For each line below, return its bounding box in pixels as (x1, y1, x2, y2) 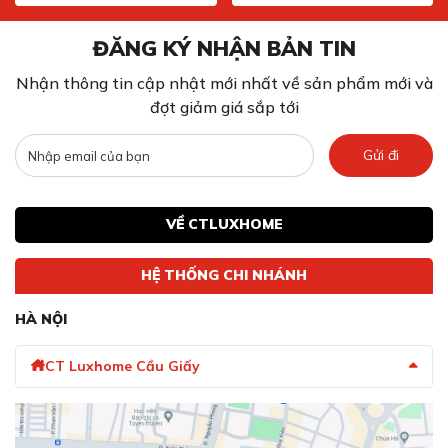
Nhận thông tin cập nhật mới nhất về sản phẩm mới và (15, 72, 433, 93)
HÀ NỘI (15, 309, 67, 328)
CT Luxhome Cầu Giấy (44, 357, 200, 376)
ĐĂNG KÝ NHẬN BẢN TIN (92, 34, 356, 61)
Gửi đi (362, 145, 399, 164)
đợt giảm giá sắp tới (149, 96, 299, 117)
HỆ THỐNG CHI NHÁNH (141, 266, 307, 285)
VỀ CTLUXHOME (165, 215, 283, 234)
